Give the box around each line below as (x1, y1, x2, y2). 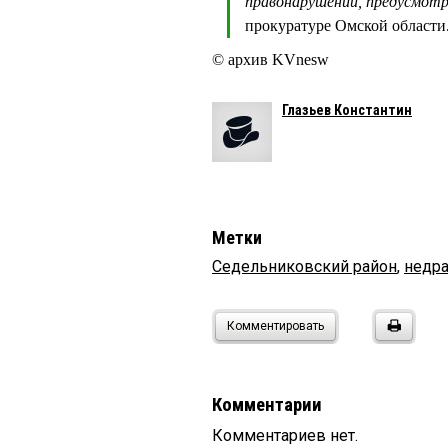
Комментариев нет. (212, 426, 358, 446)
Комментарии (212, 394, 322, 417)
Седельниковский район (212, 257, 397, 277)
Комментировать (227, 319, 324, 334)
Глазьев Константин (282, 102, 412, 119)
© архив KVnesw (212, 51, 333, 69)
